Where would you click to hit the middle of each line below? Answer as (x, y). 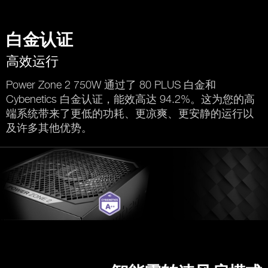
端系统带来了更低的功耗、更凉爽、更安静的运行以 (130, 114)
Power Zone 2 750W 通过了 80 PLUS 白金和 (111, 85)
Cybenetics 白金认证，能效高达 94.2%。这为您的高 (130, 99)
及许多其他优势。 (49, 128)
